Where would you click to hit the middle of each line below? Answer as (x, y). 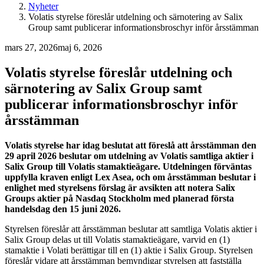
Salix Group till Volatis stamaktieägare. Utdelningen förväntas (128, 166)
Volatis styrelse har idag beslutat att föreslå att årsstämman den (131, 145)
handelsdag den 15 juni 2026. (63, 209)
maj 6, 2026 (80, 47)
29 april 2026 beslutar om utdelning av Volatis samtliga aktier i (129, 156)
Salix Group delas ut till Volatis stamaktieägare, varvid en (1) (117, 239)
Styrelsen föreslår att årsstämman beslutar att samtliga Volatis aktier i (131, 229)
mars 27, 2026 (31, 47)
